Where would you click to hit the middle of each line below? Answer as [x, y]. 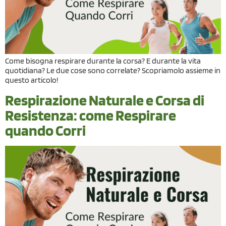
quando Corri [45, 130]
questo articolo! [32, 80]
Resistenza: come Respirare [91, 115]
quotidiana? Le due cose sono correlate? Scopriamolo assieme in [113, 71]
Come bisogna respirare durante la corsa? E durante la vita [103, 61]
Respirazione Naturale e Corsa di [105, 100]
